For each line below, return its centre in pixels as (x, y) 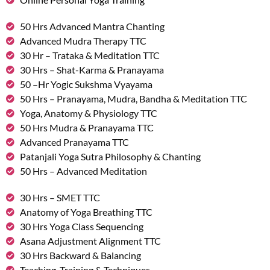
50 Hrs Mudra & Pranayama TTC (86, 128)
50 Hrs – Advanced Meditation (83, 171)
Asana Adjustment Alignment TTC (90, 241)
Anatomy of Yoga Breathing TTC (86, 212)
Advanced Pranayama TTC (74, 142)
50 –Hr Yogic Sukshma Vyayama (86, 84)
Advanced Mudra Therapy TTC (83, 41)
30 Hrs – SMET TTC (60, 198)
